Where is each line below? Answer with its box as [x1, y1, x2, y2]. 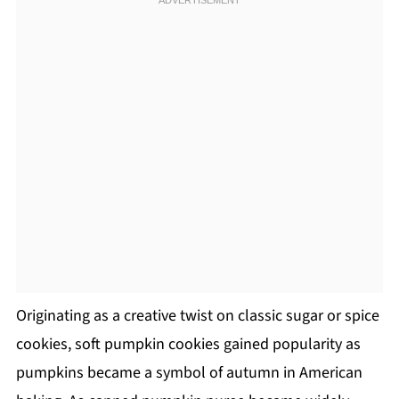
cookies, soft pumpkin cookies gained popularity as [15, 333, 361, 355]
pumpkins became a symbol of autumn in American [15, 362, 362, 384]
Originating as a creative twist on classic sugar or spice [15, 305, 379, 327]
